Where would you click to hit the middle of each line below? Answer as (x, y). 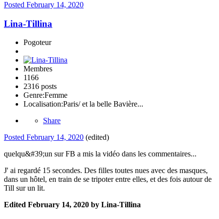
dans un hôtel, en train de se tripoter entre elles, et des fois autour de (108, 179)
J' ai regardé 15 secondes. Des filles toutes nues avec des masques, (106, 171)
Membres (38, 69)
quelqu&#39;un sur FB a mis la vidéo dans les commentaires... (100, 154)
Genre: (34, 95)
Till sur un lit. (24, 188)
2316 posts (40, 87)
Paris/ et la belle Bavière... (103, 104)
